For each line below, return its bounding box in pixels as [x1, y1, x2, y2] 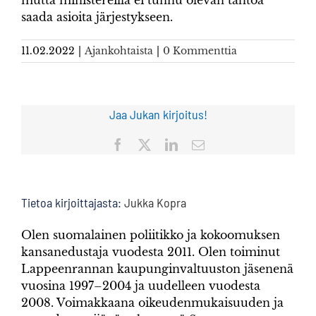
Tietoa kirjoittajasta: [21, 194, 124, 210]
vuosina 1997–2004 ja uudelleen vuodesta [21, 278, 260, 293]
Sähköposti [204, 137, 260, 150]
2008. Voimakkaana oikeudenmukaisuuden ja [21, 295, 284, 310]
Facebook [123, 137, 173, 150]
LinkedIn [177, 137, 224, 150]
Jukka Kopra [124, 194, 186, 210]
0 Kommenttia [163, 44, 237, 57]
